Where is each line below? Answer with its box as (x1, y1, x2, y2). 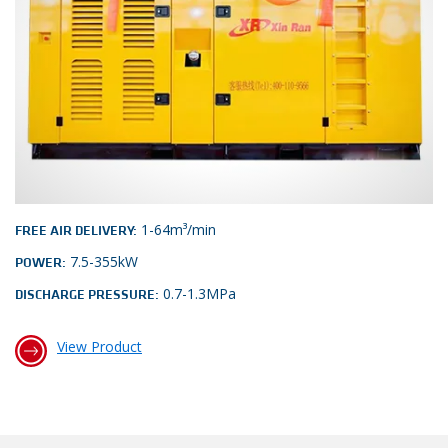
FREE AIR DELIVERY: (15, 221, 137, 240)
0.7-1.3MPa (159, 283, 236, 303)
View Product (57, 336, 142, 356)
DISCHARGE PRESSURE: (15, 285, 159, 304)
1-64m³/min (137, 219, 216, 239)
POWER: (15, 253, 66, 272)
